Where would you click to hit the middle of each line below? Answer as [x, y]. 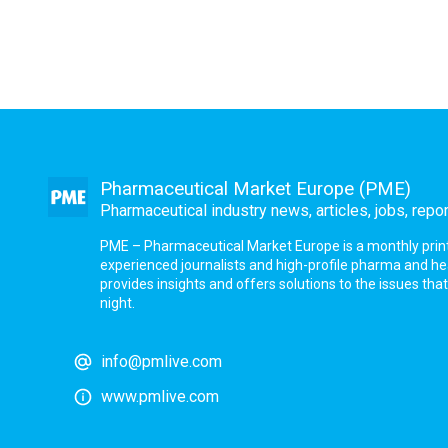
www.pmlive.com [160, 396]
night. [117, 303]
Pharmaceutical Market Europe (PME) [255, 189]
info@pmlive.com [161, 361]
